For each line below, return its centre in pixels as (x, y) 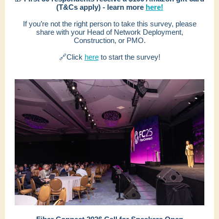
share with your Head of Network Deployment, (109, 32)
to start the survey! (129, 57)
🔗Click (72, 57)
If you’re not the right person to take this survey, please (109, 24)
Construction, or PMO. (109, 40)
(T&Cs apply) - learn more (101, 7)
